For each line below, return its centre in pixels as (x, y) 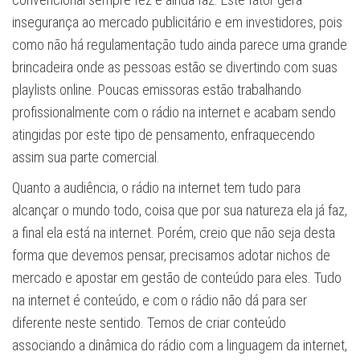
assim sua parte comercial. (86, 157)
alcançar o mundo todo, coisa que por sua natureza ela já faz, (180, 210)
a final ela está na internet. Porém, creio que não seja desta (174, 232)
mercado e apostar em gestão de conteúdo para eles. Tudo (177, 277)
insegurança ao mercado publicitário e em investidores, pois (177, 22)
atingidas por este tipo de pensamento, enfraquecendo (164, 134)
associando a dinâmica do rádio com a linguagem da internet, (180, 345)
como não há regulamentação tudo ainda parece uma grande (180, 44)
